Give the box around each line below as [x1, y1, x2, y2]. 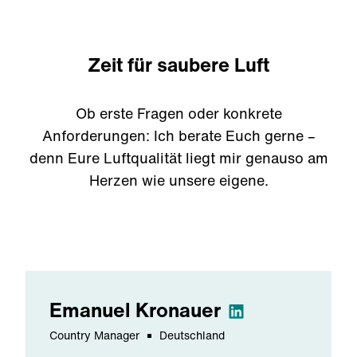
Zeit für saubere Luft [88, 50, 269, 79]
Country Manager [49, 327, 139, 343]
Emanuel [49, 295, 131, 324]
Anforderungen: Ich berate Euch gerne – [41, 125, 316, 146]
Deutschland [159, 327, 225, 343]
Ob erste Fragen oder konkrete [75, 103, 282, 124]
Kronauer [135, 295, 221, 324]
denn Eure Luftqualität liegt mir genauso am [29, 147, 328, 168]
